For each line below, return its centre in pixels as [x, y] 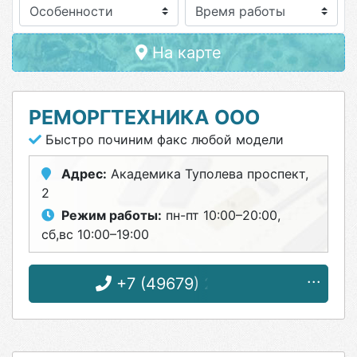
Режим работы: [112, 215]
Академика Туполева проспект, [208, 174]
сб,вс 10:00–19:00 [95, 234]
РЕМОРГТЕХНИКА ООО [144, 117]
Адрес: [84, 174]
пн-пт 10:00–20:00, [221, 215]
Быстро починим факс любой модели [163, 139]
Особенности [71, 11]
